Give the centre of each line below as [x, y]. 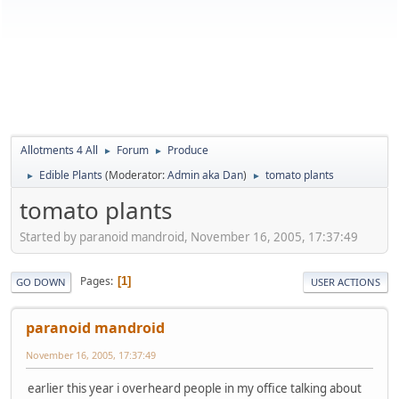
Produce [188, 150]
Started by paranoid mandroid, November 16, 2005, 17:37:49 [189, 236]
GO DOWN [41, 281]
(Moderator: [136, 175]
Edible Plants [71, 175]
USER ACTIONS [346, 281]
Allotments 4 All [59, 150]
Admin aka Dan [205, 175]
